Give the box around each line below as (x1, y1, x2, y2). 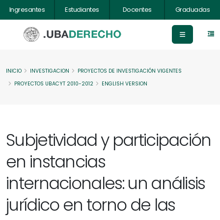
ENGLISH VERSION (102, 80, 147, 87)
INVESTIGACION (30, 67, 69, 75)
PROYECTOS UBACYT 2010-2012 (14, 80, 93, 87)
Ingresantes (9, 5, 45, 14)
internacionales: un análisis (6, 172, 205, 195)
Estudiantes (65, 5, 99, 14)
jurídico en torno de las (6, 193, 175, 217)
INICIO (6, 67, 22, 75)
